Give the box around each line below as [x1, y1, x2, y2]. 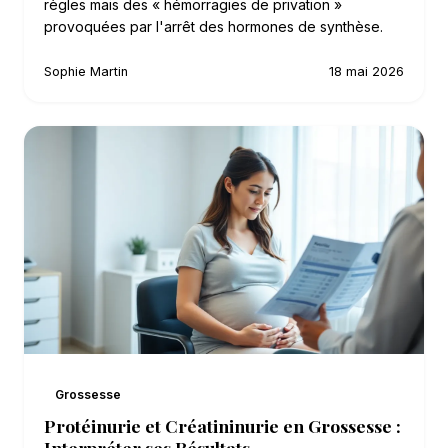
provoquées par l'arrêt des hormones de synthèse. [44, 17, 383, 35]
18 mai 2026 [329, 63, 404, 79]
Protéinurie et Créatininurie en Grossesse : [44, 413, 401, 437]
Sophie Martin [44, 63, 128, 79]
